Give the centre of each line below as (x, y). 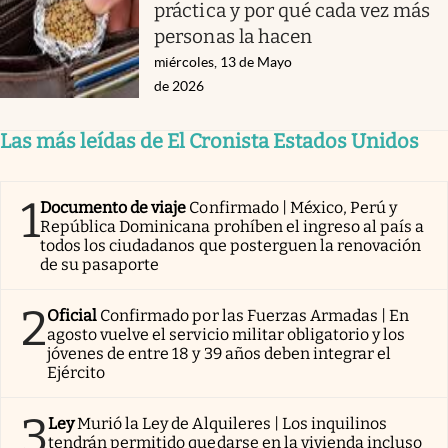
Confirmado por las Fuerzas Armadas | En (255, 315)
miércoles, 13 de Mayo (223, 61)
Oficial (72, 315)
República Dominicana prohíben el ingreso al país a (232, 226)
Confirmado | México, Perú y (293, 207)
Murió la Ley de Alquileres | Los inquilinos (232, 423)
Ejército (76, 372)
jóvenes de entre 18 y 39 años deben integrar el (219, 353)
